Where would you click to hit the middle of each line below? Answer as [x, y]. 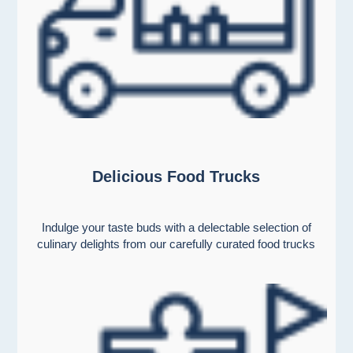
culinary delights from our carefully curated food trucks [176, 244]
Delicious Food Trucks [176, 177]
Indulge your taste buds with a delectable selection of [176, 228]
